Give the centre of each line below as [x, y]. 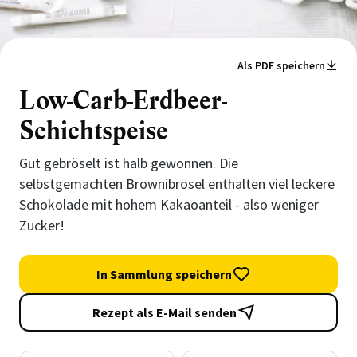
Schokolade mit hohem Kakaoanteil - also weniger [169, 204]
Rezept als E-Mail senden [164, 312]
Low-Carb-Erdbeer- [123, 101]
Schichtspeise [94, 131]
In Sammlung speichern [164, 274]
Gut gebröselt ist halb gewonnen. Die [129, 163]
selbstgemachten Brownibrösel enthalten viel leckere [177, 184]
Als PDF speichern [281, 65]
